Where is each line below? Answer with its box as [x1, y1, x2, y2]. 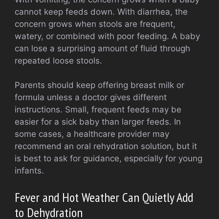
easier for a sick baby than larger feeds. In [15, 117, 181, 127]
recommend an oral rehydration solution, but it [15, 141, 197, 152]
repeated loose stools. [15, 55, 102, 66]
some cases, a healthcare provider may [15, 129, 169, 139]
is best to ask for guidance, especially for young [15, 153, 202, 164]
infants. [15, 166, 44, 176]
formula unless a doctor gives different [15, 92, 167, 103]
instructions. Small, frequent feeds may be [15, 105, 181, 115]
